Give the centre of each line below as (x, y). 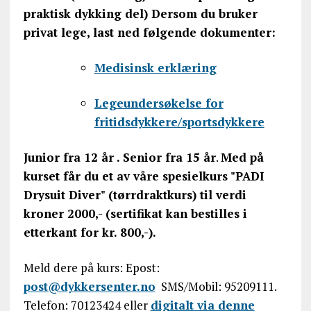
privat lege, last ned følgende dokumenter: (149, 32)
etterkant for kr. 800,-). (90, 232)
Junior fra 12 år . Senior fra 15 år (119, 157)
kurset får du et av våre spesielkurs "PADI (144, 176)
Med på (242, 157)
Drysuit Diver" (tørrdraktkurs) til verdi (135, 194)
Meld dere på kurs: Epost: (91, 267)
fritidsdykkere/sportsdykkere (179, 121)
